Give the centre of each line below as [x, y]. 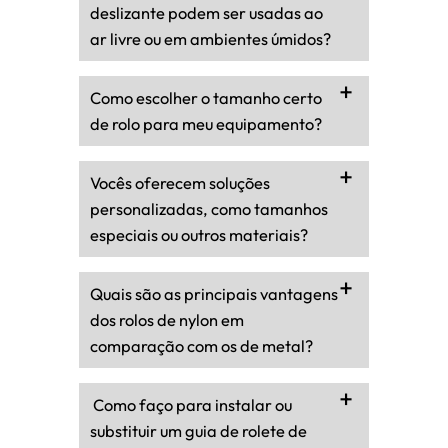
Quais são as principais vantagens [214, 293]
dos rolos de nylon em [167, 319]
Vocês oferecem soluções [180, 182]
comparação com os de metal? [201, 345]
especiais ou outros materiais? [199, 234]
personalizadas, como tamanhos [209, 208]
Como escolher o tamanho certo [206, 97]
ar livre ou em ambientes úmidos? [210, 38]
